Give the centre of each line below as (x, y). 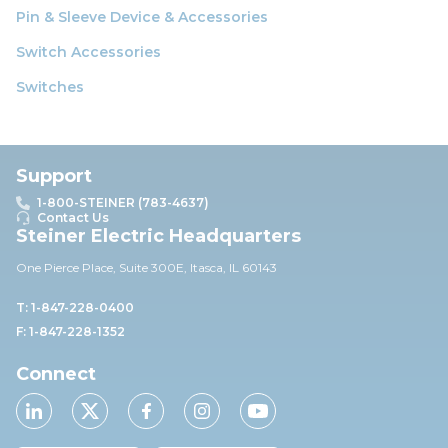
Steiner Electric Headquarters (158, 236)
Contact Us (73, 217)
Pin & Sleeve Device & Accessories (142, 16)
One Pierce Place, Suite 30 (91, 267)
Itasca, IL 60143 (233, 267)
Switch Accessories (88, 51)
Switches (50, 86)
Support (54, 176)
